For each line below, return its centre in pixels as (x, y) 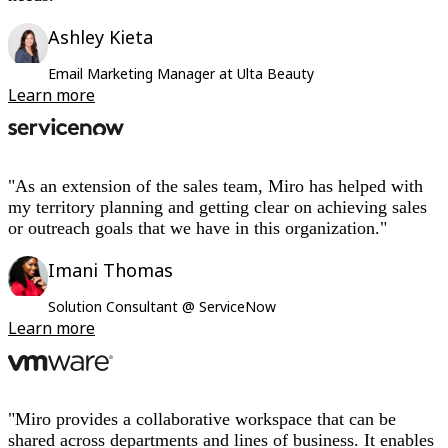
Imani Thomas (110, 270)
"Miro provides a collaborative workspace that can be (202, 419)
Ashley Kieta (100, 37)
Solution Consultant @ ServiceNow (162, 307)
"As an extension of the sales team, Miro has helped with (215, 186)
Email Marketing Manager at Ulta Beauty (181, 74)
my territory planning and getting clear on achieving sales (217, 207)
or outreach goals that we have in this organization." (197, 228)
